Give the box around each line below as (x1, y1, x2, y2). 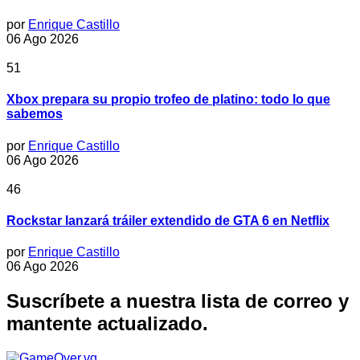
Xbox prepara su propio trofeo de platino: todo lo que (6, 92, 330, 107)
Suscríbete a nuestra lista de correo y (6, 290, 349, 313)
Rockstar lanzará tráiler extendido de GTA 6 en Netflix (6, 213, 329, 227)
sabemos (6, 107, 63, 121)
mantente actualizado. (6, 313, 208, 335)
